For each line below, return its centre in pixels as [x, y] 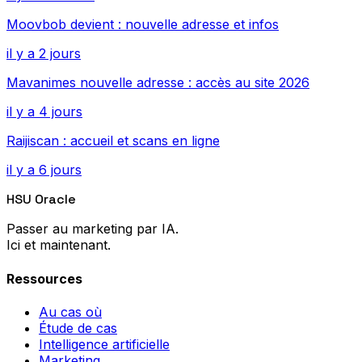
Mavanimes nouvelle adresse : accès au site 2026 [158, 83]
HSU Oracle [41, 200]
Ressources [44, 278]
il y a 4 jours [44, 112]
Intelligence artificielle [104, 344]
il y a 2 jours [44, 54]
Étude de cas [78, 328]
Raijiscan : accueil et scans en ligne [113, 141]
